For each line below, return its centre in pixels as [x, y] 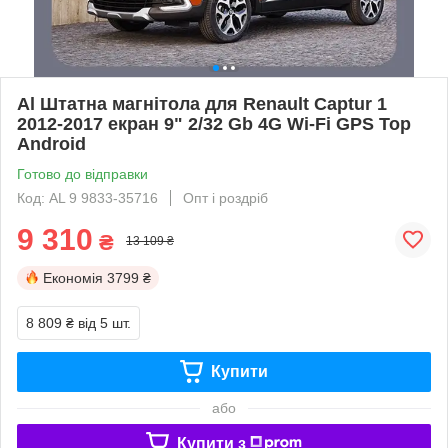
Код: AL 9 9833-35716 [87, 197]
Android [51, 143]
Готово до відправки [82, 173]
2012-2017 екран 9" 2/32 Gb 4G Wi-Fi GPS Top [214, 123]
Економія [73, 277]
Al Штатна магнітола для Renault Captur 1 [202, 103]
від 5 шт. [104, 322]
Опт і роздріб [225, 197]
